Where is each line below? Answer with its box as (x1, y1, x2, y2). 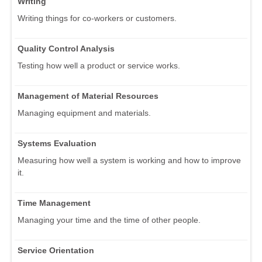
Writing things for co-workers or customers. (18, 13, 177, 23)
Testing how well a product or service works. (18, 61, 180, 71)
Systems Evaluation (18, 139, 96, 149)
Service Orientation (18, 246, 94, 256)
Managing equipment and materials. (18, 108, 151, 118)
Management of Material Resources (18, 91, 158, 101)
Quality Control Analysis (18, 44, 115, 54)
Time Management (18, 198, 91, 208)
